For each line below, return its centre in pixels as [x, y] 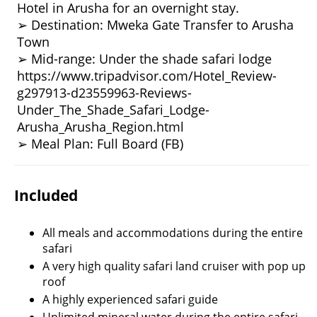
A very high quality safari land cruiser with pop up [174, 266]
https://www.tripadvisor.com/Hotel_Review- [147, 76]
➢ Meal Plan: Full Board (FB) [100, 144]
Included [46, 196]
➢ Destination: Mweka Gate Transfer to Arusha [155, 25]
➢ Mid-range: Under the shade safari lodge [144, 59]
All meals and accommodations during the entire [173, 232]
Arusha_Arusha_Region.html [100, 127]
